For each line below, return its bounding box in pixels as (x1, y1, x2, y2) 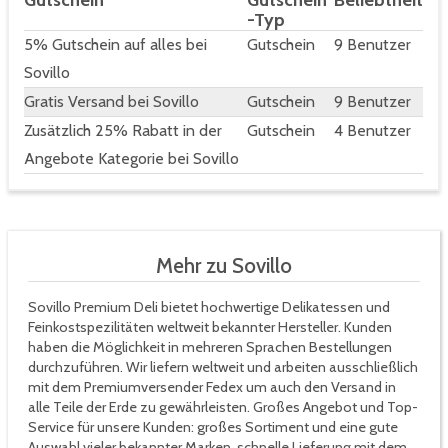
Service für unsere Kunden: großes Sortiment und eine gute (28, 418, 398, 437)
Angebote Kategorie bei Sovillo (24, 149, 239, 169)
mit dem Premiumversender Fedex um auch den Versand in (28, 378, 396, 397)
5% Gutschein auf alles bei (24, 35, 207, 55)
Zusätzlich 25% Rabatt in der (24, 121, 222, 141)
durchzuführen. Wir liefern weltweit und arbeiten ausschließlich (28, 358, 418, 377)
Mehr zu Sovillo (156, 253, 292, 279)
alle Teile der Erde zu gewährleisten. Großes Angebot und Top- (28, 398, 418, 417)
